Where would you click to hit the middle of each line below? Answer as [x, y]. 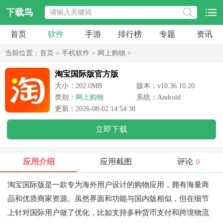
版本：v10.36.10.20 [166, 86]
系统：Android [159, 97]
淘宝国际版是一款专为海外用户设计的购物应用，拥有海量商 [108, 184]
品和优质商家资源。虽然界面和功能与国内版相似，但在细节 [108, 198]
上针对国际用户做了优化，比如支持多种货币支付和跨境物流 [108, 212]
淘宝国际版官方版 [87, 74]
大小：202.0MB [78, 86]
